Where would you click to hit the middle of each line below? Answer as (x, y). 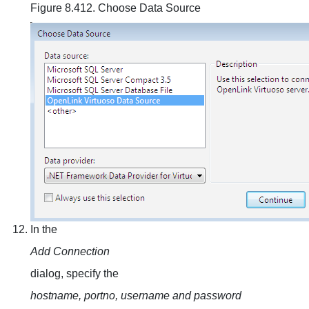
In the (44, 229)
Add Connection (70, 251)
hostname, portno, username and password (136, 296)
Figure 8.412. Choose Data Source (116, 8)
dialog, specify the (74, 273)
